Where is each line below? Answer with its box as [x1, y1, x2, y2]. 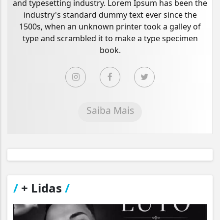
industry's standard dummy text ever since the [23, 9, 197, 21]
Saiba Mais [86, 104, 134, 117]
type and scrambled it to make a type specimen [22, 33, 198, 44]
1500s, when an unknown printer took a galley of [19, 21, 201, 32]
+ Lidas [18, 180, 65, 196]
